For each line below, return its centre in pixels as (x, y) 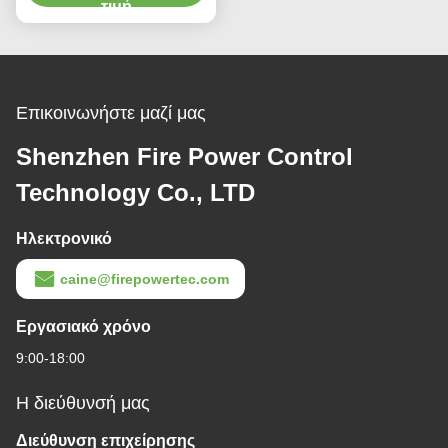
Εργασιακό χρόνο (83, 326)
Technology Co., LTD (135, 192)
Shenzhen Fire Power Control (184, 156)
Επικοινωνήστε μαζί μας (111, 112)
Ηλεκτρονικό (64, 238)
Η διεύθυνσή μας (83, 402)
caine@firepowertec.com (144, 278)
